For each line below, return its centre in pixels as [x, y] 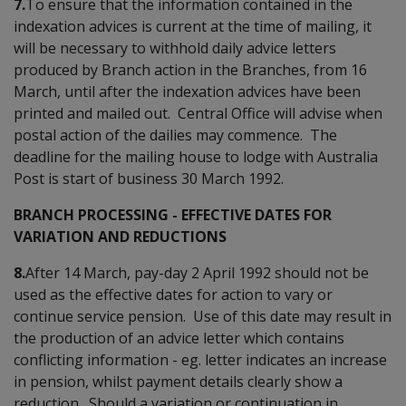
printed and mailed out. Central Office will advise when [198, 113]
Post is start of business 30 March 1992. [149, 178]
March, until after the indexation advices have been [187, 91]
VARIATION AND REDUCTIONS [120, 236]
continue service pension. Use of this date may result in [203, 316]
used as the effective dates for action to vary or [173, 294]
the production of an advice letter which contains [179, 338]
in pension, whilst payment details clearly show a [178, 381]
